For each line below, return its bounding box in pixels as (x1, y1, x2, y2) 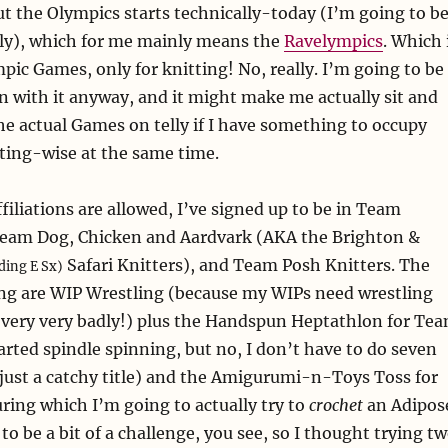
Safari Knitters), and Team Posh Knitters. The (62, 255, 430, 276)
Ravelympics (283, 31, 383, 52)
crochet (308, 395, 363, 416)
